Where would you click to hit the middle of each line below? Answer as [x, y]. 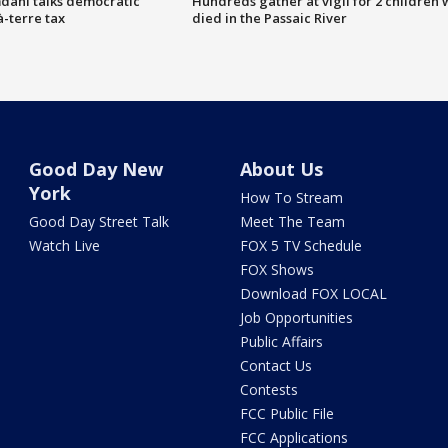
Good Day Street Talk [99, 221]
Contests [268, 389]
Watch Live [65, 245]
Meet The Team [292, 221]
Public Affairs [281, 341]
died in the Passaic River [269, 17]
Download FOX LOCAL [313, 293]
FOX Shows [276, 269]
